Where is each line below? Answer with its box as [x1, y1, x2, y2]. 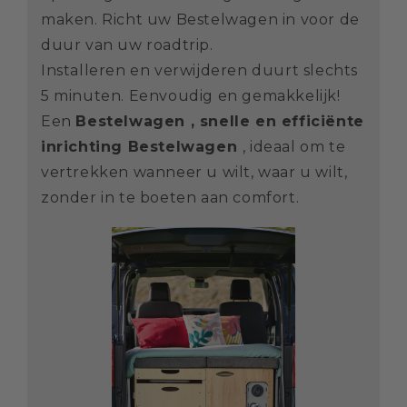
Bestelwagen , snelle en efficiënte [75, 113, 364, 131]
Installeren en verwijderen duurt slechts [41, 62, 359, 80]
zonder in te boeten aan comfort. [41, 189, 300, 207]
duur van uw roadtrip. [41, 36, 218, 55]
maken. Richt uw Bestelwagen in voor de [41, 11, 360, 29]
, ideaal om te [242, 138, 346, 156]
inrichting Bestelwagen [41, 138, 243, 156]
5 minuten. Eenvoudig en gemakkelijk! [41, 87, 345, 105]
